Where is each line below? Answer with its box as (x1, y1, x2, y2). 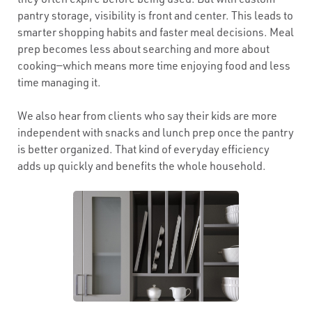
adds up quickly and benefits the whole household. (17, 159, 266, 173)
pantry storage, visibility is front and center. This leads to (17, 8, 293, 22)
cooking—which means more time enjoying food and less (17, 58, 290, 72)
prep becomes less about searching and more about (17, 42, 270, 56)
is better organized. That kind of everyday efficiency (17, 142, 270, 156)
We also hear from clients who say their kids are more (17, 109, 277, 123)
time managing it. (17, 75, 101, 89)
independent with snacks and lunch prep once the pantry (17, 125, 294, 139)
